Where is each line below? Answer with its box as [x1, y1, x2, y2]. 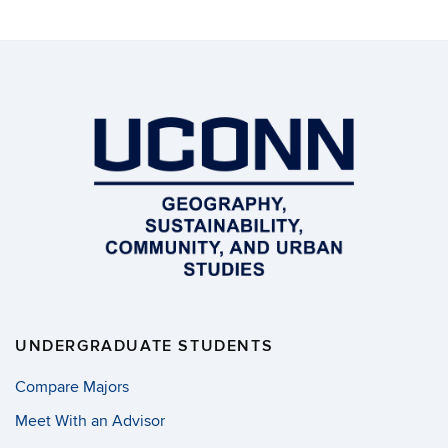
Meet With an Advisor [15, 411, 165, 432]
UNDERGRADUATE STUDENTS [15, 336, 274, 357]
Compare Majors [15, 377, 129, 398]
